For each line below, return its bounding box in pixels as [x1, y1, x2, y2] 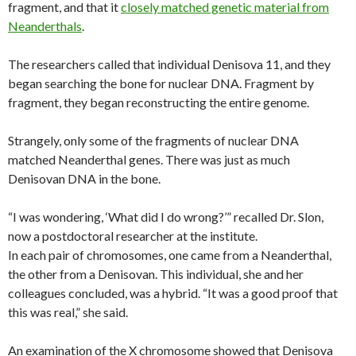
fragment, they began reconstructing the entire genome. [8, 94, 309, 110]
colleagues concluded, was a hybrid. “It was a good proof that [8, 284, 338, 300]
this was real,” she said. [8, 304, 128, 319]
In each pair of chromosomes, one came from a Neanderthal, [8, 246, 331, 262]
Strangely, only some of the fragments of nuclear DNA [8, 132, 299, 148]
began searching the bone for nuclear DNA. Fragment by [8, 75, 314, 91]
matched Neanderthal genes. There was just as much [8, 151, 290, 167]
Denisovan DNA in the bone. [8, 170, 161, 186]
